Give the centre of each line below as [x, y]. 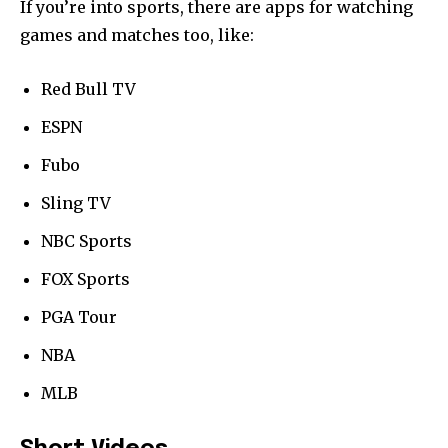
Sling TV [76, 202]
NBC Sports [86, 240]
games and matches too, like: [137, 34]
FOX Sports [85, 278]
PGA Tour [79, 316]
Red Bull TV [88, 88]
